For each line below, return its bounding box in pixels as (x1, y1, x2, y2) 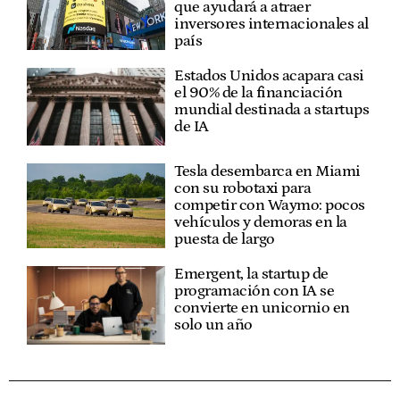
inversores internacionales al (174, 14, 369, 33)
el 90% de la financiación (174, 83, 343, 102)
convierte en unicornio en (174, 299, 350, 318)
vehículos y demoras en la (174, 213, 347, 232)
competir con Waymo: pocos (174, 196, 365, 215)
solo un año (174, 316, 253, 335)
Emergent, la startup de (174, 265, 329, 284)
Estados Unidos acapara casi (174, 66, 364, 85)
